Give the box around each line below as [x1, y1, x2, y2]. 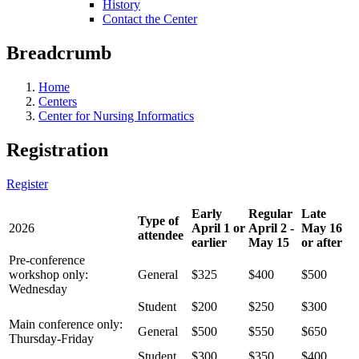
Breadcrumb [6, 42, 111, 63]
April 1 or [192, 220, 245, 235]
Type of [138, 213, 179, 228]
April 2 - [248, 220, 294, 235]
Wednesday [9, 281, 67, 296]
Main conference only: [9, 317, 123, 331]
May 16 [301, 220, 342, 235]
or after [301, 235, 342, 249]
